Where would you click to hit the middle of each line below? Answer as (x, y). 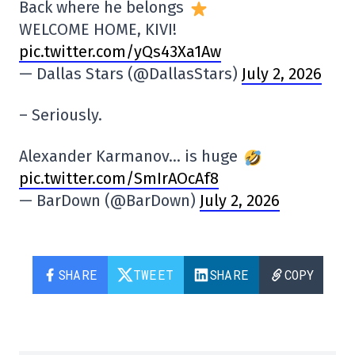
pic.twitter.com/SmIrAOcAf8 (119, 179)
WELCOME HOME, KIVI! (98, 30)
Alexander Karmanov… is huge (130, 157)
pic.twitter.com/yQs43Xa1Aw (120, 52)
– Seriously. (61, 115)
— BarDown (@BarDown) (109, 201)
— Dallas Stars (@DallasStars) (130, 74)
